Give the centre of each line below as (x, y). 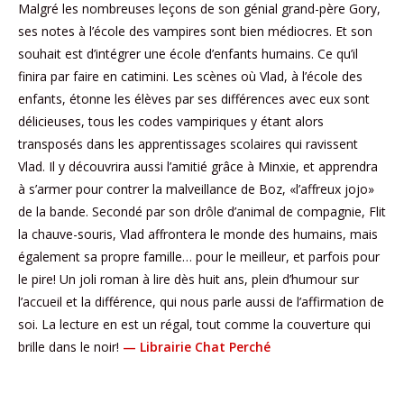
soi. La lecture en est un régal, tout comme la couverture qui (194, 325)
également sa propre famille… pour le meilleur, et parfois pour (199, 257)
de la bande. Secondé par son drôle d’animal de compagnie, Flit (202, 212)
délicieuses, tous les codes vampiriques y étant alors (171, 122)
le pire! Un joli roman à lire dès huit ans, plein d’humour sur (188, 280)
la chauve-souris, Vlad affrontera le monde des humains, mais (198, 234)
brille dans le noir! (70, 347)
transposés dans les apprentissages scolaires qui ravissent (188, 144)
